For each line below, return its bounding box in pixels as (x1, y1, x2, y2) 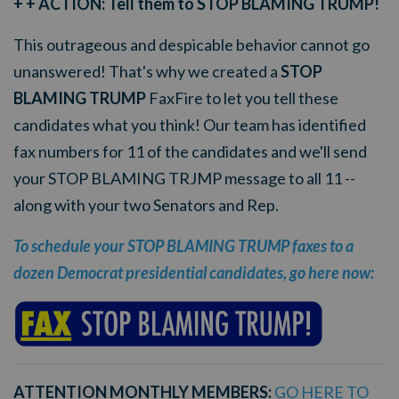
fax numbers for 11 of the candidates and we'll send (13, 142, 367, 161)
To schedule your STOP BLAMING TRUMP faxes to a (13, 236, 354, 256)
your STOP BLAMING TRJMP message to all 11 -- (13, 168, 355, 188)
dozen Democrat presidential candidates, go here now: (13, 263, 374, 282)
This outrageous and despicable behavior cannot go (13, 35, 370, 54)
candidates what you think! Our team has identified (13, 115, 366, 134)
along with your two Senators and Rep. (13, 195, 279, 215)
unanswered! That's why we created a (13, 61, 281, 81)
